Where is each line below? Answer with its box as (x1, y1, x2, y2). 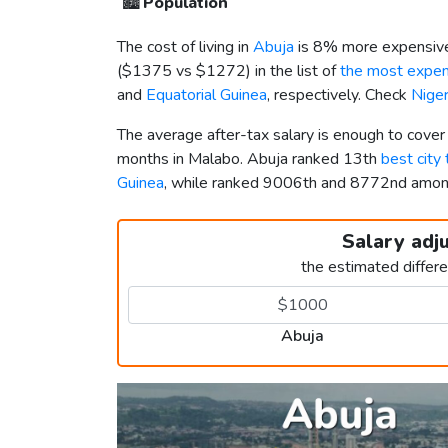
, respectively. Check (267, 84, 411, 107)
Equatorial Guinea (146, 84, 267, 107)
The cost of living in (117, 36, 253, 59)
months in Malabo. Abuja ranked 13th (117, 148, 381, 171)
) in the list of (246, 60, 340, 83)
